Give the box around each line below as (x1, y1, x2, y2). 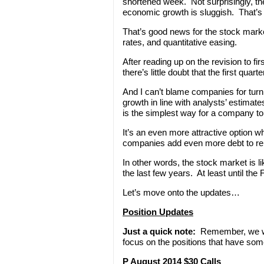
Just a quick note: (123, 226, 196, 236)
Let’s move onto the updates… (123, 187, 240, 197)
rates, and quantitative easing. (123, 37, 237, 47)
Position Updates (123, 206, 193, 217)
